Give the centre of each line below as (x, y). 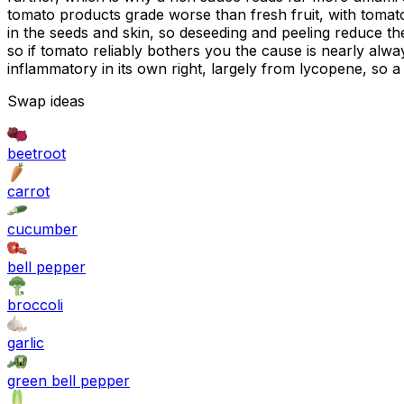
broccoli (35, 305)
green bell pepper (69, 381)
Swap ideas (46, 101)
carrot (28, 192)
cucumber (42, 230)
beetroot (37, 154)
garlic (26, 343)
